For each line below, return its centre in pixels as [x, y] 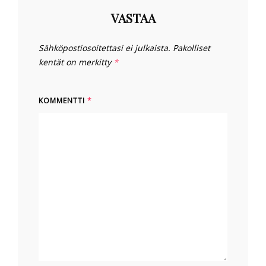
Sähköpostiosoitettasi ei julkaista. [104, 48]
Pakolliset [191, 48]
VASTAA [133, 18]
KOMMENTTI [63, 101]
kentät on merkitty [76, 62]
